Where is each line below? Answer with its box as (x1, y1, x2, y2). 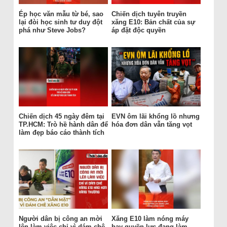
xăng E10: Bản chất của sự (111, 18, 195, 26)
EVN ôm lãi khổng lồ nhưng (111, 112, 200, 121)
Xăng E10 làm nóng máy (111, 215, 188, 223)
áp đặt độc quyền (111, 26, 166, 34)
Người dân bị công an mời (18, 215, 102, 223)
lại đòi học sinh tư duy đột (18, 18, 102, 26)
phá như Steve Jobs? (18, 26, 86, 34)
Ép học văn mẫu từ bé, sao (18, 10, 103, 18)
